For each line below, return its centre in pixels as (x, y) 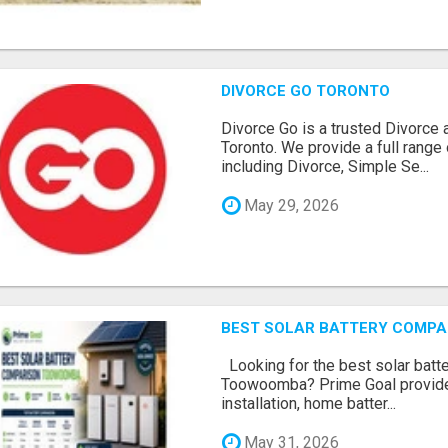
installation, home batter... (309, 404)
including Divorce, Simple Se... (325, 167)
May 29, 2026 (290, 205)
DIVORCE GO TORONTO (306, 91)
